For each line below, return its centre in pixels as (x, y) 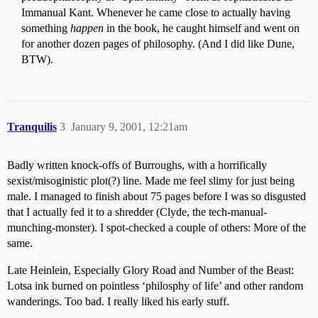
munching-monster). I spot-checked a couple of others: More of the (157, 227)
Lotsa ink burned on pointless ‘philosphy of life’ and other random (155, 286)
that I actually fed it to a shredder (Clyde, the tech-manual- (137, 212)
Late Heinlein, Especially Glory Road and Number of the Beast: (150, 270)
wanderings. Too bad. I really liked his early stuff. (118, 301)
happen (87, 28)
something (46, 28)
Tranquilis (32, 127)
